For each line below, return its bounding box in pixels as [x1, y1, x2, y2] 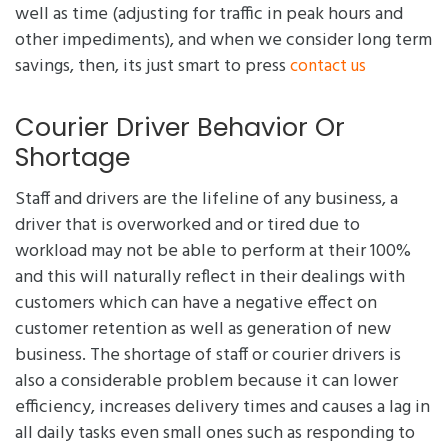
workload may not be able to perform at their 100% [15, 237, 411, 267]
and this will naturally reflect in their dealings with [15, 263, 405, 293]
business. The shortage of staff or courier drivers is [15, 341, 401, 371]
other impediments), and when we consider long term [15, 26, 432, 56]
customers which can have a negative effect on [15, 289, 377, 319]
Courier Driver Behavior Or [15, 109, 345, 146]
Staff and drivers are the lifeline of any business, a [15, 185, 398, 215]
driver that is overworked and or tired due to [15, 211, 360, 241]
